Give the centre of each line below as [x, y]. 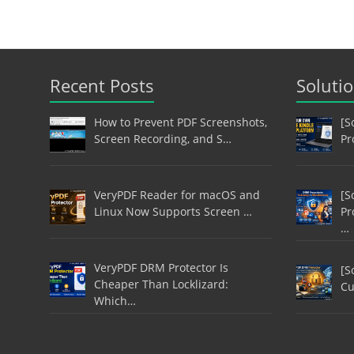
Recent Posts [102, 86]
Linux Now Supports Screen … [173, 211]
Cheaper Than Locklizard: [161, 284]
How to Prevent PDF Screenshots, [180, 122]
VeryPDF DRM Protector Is [161, 267]
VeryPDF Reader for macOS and [177, 194]
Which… [115, 300]
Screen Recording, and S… [162, 139]
